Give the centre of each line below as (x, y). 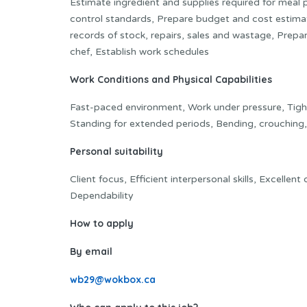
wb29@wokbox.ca (113, 279)
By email (91, 251)
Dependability (102, 195)
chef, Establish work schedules (139, 51)
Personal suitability (116, 151)
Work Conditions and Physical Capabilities (171, 79)
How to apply (102, 223)
